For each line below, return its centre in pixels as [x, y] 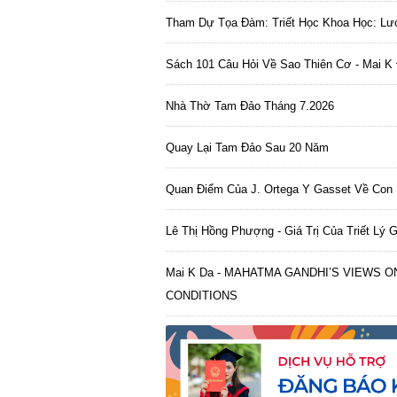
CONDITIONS [202, 296]
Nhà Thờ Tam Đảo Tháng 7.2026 [250, 106]
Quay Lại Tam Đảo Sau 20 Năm [247, 148]
